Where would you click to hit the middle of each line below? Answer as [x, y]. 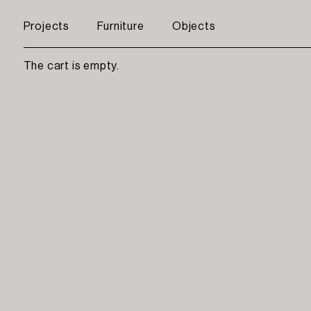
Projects [47, 26]
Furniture [121, 26]
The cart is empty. [72, 66]
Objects [194, 26]
